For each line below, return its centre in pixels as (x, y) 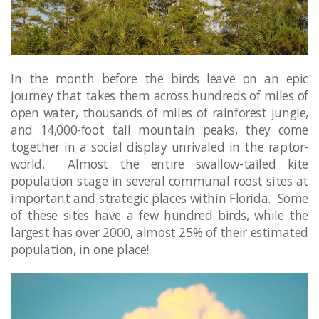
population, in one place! (82, 250)
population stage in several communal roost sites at (159, 181)
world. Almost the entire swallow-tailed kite (159, 164)
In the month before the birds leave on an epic (159, 79)
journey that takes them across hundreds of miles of (159, 96)
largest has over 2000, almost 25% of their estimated (159, 232)
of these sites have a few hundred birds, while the (159, 215)
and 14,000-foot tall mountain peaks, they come (159, 130)
